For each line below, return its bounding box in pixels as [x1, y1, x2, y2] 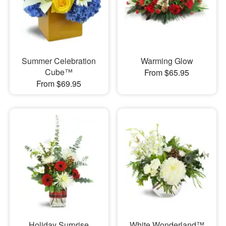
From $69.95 [36, 77, 82, 89]
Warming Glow [140, 54, 193, 67]
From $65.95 [144, 66, 190, 78]
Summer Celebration [22, 54, 96, 67]
